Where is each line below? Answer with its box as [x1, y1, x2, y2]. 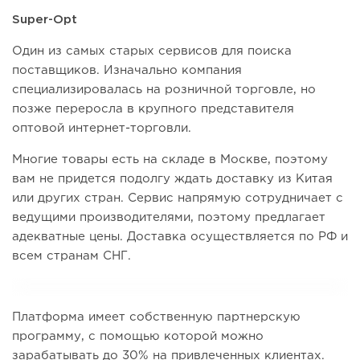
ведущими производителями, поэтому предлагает [12, 212, 325, 223]
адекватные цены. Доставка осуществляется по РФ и [12, 231, 348, 243]
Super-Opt [12, 14, 77, 26]
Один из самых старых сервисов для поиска [12, 46, 292, 57]
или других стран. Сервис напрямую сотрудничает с [12, 193, 343, 204]
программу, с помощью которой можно [12, 331, 264, 342]
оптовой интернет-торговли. [12, 123, 191, 134]
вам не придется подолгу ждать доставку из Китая [12, 174, 333, 185]
